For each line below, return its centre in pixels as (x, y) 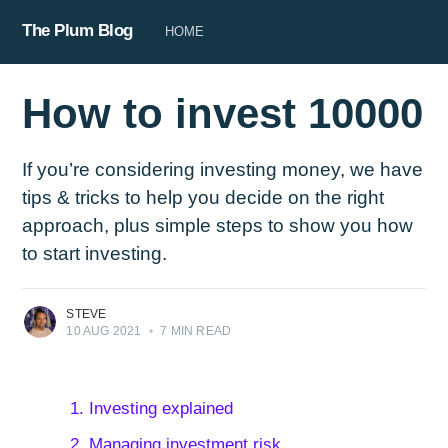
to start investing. (95, 254)
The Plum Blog (77, 30)
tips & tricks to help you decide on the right (203, 198)
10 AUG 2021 (104, 331)
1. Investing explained (151, 409)
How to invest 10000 (223, 114)
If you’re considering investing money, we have (223, 170)
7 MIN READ (194, 331)
